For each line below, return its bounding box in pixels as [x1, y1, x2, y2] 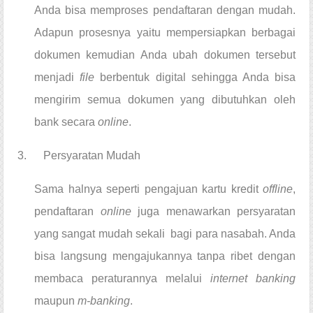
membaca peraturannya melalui [34, 272, 210, 284]
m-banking [78, 294, 130, 307]
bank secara [34, 115, 98, 128]
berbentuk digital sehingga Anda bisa [100, 71, 296, 83]
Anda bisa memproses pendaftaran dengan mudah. [34, 3, 296, 16]
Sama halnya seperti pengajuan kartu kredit [34, 182, 263, 195]
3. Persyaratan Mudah [17, 149, 140, 161]
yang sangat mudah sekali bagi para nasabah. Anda [34, 227, 296, 240]
